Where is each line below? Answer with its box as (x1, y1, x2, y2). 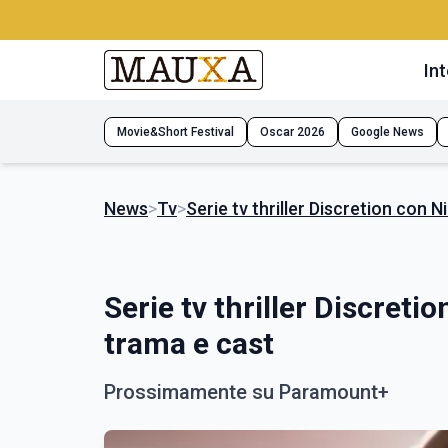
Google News (351, 124, 424, 139)
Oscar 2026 (260, 124, 325, 139)
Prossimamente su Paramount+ (104, 380, 389, 404)
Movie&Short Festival (117, 124, 234, 139)
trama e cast (104, 326, 274, 361)
